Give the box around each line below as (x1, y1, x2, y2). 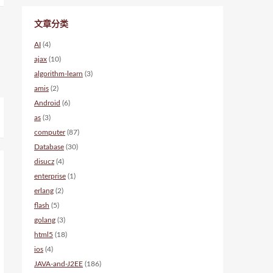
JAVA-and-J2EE (34, 260, 83, 268)
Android (34, 99, 60, 107)
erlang (34, 187, 54, 194)
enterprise (34, 172, 66, 180)
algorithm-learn (34, 70, 83, 77)
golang (34, 216, 55, 224)
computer (34, 129, 65, 136)
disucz (34, 158, 54, 165)
